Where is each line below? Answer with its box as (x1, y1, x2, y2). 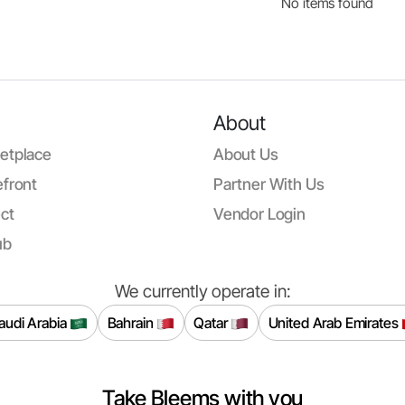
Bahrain (107, 313, 157, 332)
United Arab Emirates (268, 313, 402, 332)
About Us (213, 145, 278, 164)
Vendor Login (213, 204, 306, 223)
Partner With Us (213, 174, 325, 193)
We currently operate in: (115, 280, 290, 302)
